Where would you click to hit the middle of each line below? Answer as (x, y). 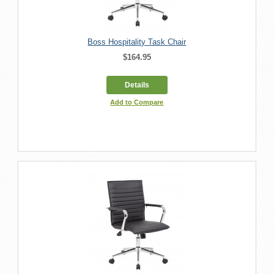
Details (137, 85)
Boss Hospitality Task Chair (137, 42)
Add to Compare (137, 102)
